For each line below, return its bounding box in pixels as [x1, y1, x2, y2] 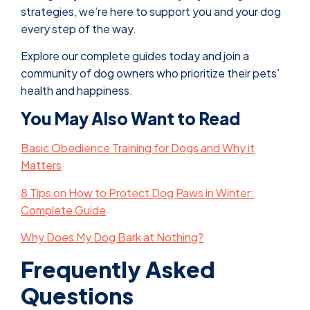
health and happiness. [21, 83, 133, 98]
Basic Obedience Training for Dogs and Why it [21, 140, 255, 156]
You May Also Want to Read [21, 108, 240, 129]
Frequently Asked [21, 255, 215, 283]
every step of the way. [21, 21, 138, 36]
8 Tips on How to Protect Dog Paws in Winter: [21, 185, 254, 200]
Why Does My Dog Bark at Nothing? [21, 230, 203, 245]
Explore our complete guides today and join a [21, 48, 249, 64]
